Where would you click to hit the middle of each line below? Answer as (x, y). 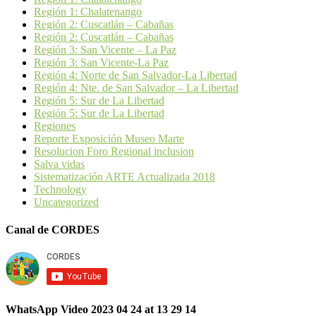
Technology (60, 190)
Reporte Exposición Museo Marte (109, 139)
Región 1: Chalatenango (88, 12)
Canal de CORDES (53, 230)
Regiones (55, 126)
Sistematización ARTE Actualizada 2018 (124, 177)
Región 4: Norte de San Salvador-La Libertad (135, 75)
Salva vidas (59, 164)
